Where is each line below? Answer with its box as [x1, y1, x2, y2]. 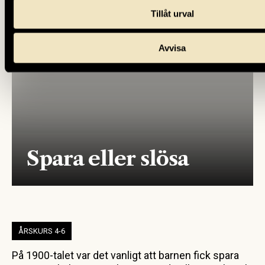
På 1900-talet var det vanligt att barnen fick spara [12, 248, 239, 261]
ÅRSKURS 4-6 [18, 226, 65, 235]
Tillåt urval [150, 8, 194, 18]
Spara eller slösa [27, 146, 189, 171]
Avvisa [159, 43, 186, 53]
